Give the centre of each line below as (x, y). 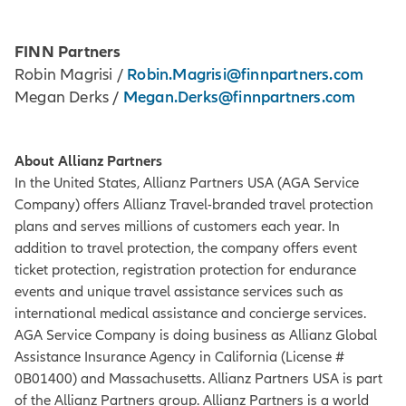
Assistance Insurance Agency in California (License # (179, 358)
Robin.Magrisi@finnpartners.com (246, 75)
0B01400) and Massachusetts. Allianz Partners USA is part (198, 379)
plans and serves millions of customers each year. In (177, 227)
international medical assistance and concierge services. (190, 314)
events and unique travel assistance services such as (179, 292)
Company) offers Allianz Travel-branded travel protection (194, 205)
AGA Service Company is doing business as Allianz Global (196, 336)
